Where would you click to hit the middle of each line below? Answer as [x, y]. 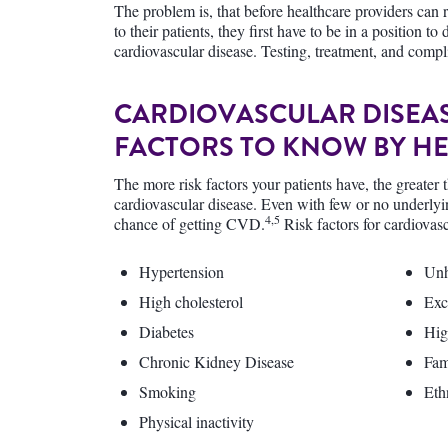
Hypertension [181, 271]
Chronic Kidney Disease [216, 361]
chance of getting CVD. [189, 223]
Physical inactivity [196, 421]
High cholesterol [191, 301]
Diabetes [166, 331]
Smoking [167, 391]
